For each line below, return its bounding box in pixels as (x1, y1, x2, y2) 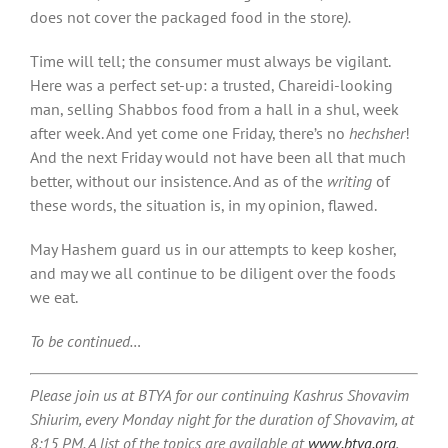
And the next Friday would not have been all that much (30, 146, 406, 167)
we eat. (30, 286, 78, 307)
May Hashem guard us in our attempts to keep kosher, (30, 238, 396, 259)
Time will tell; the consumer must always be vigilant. (30, 50, 390, 71)
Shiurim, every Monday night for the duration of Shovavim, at (30, 408, 414, 429)
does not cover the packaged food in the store (30, 6, 344, 27)
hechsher (349, 122, 405, 143)
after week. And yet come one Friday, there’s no (30, 122, 349, 143)
